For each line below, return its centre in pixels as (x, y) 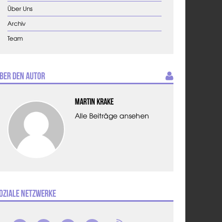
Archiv (17, 24)
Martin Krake (94, 102)
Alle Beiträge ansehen (112, 115)
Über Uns (20, 9)
